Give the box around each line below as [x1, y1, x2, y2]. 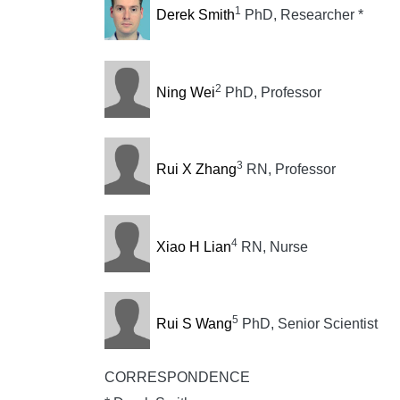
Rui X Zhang [155, 162, 237, 178]
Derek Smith [155, 7, 235, 23]
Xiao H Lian [155, 238, 231, 254]
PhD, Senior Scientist [237, 315, 378, 331]
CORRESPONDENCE [104, 370, 250, 386]
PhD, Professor [221, 84, 321, 100]
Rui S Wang [155, 315, 232, 331]
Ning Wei [155, 84, 215, 100]
